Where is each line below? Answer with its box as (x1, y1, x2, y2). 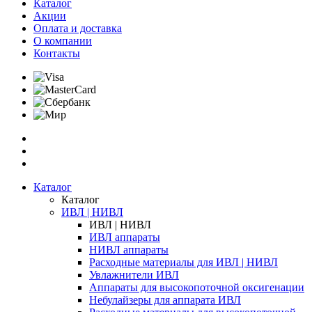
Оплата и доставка (33, 22, 122, 35)
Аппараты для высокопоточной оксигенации (89, 281, 304, 294)
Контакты (33, 47, 80, 60)
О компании (33, 35, 92, 47)
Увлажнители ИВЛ (89, 269, 179, 281)
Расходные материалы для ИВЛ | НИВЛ (89, 256, 278, 269)
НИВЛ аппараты (89, 244, 169, 256)
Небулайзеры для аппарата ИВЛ (89, 294, 241, 306)
